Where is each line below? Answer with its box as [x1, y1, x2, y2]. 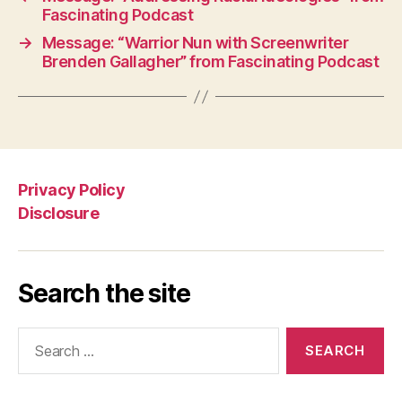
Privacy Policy [18, 179, 126, 199]
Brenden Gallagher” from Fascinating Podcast [41, 52, 380, 71]
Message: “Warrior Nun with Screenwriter [41, 33, 349, 52]
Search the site [18, 278, 190, 309]
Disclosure [18, 204, 100, 223]
